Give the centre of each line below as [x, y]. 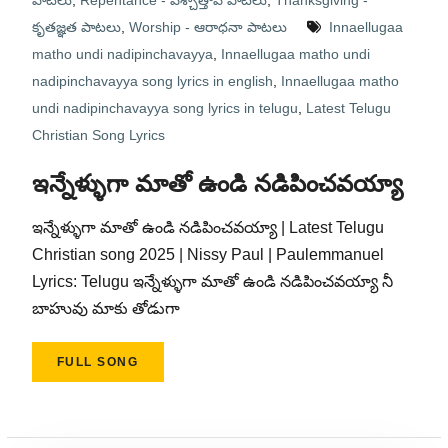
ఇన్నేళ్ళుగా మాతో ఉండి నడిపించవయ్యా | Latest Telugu [207, 227]
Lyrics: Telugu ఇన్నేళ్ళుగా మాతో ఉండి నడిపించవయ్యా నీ [212, 281]
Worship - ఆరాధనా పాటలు [207, 27]
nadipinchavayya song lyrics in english [152, 81]
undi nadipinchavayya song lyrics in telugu [164, 108]
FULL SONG [97, 362]
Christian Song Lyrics [98, 135]
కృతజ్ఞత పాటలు [76, 27]
